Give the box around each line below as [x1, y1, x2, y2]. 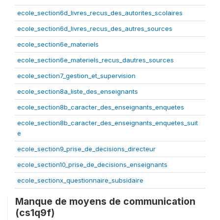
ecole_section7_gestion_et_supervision [17, 71, 136, 80]
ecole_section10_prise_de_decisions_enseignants [17, 160, 167, 168]
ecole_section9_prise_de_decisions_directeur [17, 144, 156, 153]
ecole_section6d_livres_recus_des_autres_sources [17, 24, 172, 32]
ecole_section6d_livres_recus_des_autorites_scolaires [17, 8, 183, 17]
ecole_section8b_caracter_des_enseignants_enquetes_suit [17, 118, 198, 127]
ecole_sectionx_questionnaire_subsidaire [17, 176, 143, 184]
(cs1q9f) [15, 206, 55, 219]
